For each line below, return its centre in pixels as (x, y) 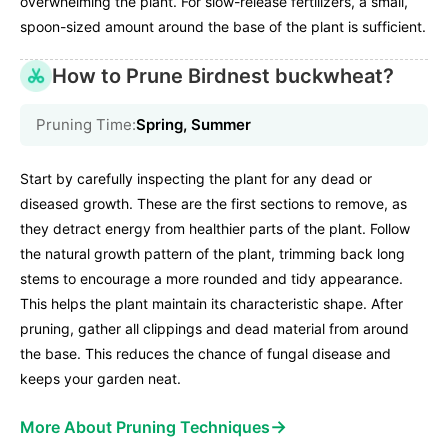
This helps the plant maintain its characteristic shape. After (211, 304)
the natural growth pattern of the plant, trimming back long (212, 254)
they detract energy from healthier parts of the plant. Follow (215, 229)
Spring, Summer (193, 125)
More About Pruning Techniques (145, 427)
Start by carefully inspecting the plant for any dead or (196, 179)
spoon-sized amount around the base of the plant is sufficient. (223, 27)
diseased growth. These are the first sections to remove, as (213, 204)
